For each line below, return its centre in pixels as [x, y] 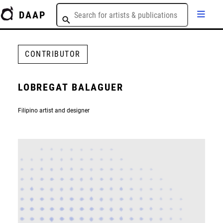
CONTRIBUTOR [53, 54]
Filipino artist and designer [54, 110]
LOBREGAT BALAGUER [70, 87]
